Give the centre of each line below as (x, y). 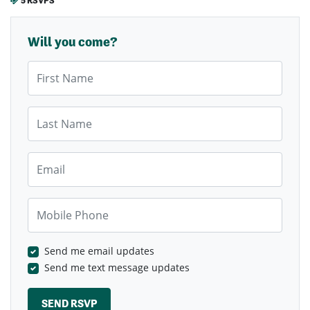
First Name (52, 68)
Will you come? (73, 42)
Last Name (52, 113)
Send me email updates (99, 251)
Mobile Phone (59, 205)
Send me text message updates (117, 268)
